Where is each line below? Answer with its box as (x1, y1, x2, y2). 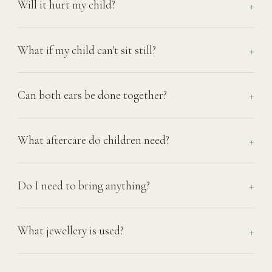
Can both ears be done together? (17, 87, 167, 103)
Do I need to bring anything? (17, 178, 150, 193)
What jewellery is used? (17, 223, 124, 239)
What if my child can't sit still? (17, 42, 156, 58)
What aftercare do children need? (17, 133, 169, 148)
